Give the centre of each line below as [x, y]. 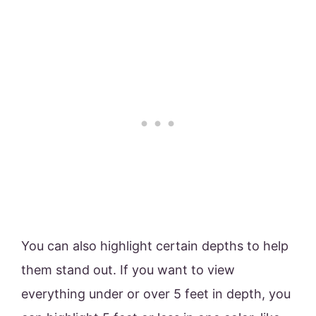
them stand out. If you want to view [128, 270]
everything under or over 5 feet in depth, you [156, 294]
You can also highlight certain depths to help [155, 246]
